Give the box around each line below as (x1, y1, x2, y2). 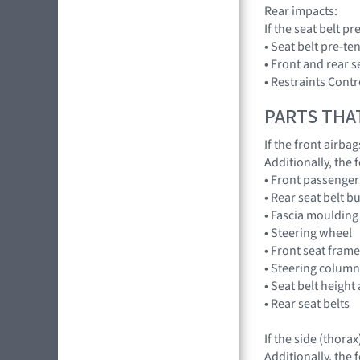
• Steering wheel (264, 224, 352, 243)
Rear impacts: (264, 2, 337, 20)
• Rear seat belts (264, 295, 350, 313)
